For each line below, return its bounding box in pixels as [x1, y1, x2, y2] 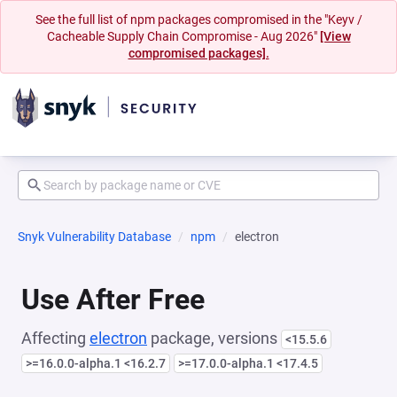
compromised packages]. [128, 46, 269, 60]
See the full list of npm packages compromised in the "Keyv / [35, 12, 362, 27]
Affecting [21, 329, 90, 347]
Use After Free [21, 283, 205, 316]
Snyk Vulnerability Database [18, 230, 171, 244]
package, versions [147, 329, 281, 347]
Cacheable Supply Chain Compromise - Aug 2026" [46, 29, 320, 43]
